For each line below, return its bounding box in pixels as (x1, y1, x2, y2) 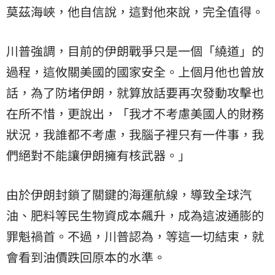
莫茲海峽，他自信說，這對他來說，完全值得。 (6, 2, 264, 20)
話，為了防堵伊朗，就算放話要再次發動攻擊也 (6, 83, 264, 101)
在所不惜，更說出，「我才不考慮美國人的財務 (6, 104, 264, 122)
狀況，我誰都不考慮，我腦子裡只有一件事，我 (6, 125, 264, 143)
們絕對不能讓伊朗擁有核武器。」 (6, 145, 190, 164)
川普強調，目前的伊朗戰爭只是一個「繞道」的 (6, 41, 264, 60)
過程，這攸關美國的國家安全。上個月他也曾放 (6, 62, 264, 80)
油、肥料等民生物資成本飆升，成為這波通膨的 (6, 206, 264, 224)
